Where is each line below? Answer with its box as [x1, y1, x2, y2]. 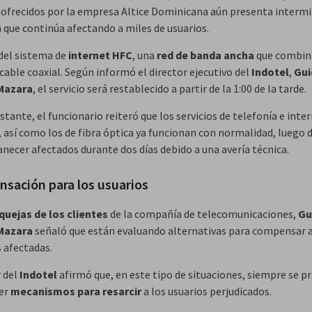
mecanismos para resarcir [10, 283, 141, 298]
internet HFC [68, 47, 132, 62]
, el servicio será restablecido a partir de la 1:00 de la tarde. [33, 81, 306, 95]
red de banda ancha [157, 47, 254, 62]
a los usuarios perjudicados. [141, 283, 272, 298]
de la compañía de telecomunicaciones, [108, 206, 298, 221]
